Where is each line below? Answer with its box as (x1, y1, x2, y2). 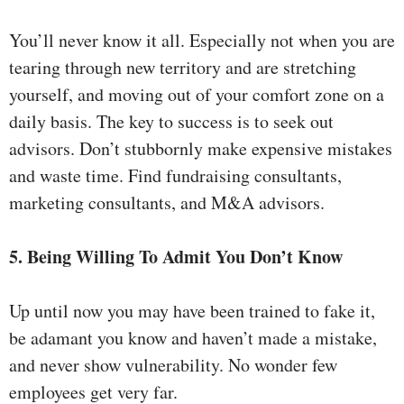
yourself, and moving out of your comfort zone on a (9, 82, 384, 107)
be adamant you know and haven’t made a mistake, (9, 326, 377, 351)
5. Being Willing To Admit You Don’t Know (9, 243, 343, 271)
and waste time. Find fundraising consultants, (9, 163, 342, 188)
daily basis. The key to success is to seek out (9, 109, 334, 134)
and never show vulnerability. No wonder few (9, 353, 337, 378)
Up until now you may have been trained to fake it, (9, 298, 375, 324)
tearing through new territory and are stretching (9, 55, 356, 80)
